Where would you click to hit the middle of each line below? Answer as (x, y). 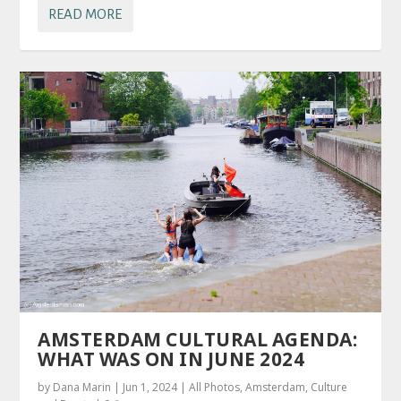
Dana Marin (82, 387)
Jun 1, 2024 (150, 387)
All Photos (215, 387)
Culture (329, 387)
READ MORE (85, 13)
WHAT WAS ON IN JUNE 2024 (171, 359)
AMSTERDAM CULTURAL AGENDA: (198, 339)
